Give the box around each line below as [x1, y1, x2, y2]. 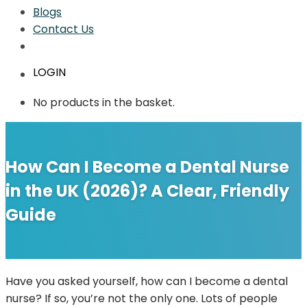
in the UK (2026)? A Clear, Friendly [5, 179, 289, 202]
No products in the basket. [33, 95, 175, 111]
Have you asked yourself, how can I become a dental [5, 273, 288, 290]
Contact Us [33, 21, 94, 38]
